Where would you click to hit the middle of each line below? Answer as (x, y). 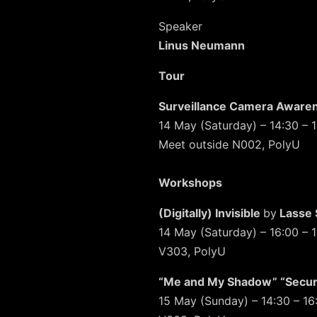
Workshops (190, 183)
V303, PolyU (192, 252)
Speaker (180, 27)
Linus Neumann (202, 46)
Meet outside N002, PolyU (229, 145)
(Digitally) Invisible (211, 213)
